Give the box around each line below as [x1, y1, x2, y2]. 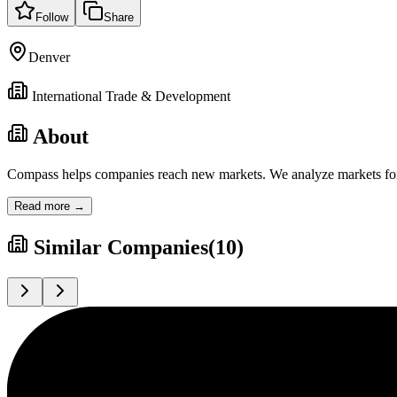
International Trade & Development [32, 88, 230, 104]
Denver [28, 49, 70, 65]
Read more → [14, 198, 85, 213]
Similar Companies [34, 235, 208, 259]
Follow [35, 10, 68, 24]
